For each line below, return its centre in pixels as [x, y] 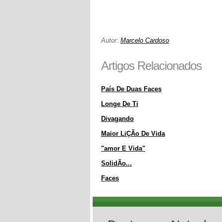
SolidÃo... [116, 163]
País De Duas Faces [131, 89]
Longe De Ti [120, 104]
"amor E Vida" [123, 148]
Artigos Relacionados [151, 66]
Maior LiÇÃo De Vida [133, 134]
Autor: [111, 40]
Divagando [117, 119]
